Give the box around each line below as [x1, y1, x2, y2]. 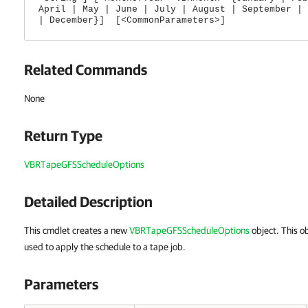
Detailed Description [24, 193, 153, 210]
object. [250, 225, 281, 236]
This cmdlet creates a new [24, 225, 129, 236]
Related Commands [24, 61, 147, 78]
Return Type [24, 127, 102, 144]
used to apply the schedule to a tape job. [24, 241, 186, 252]
